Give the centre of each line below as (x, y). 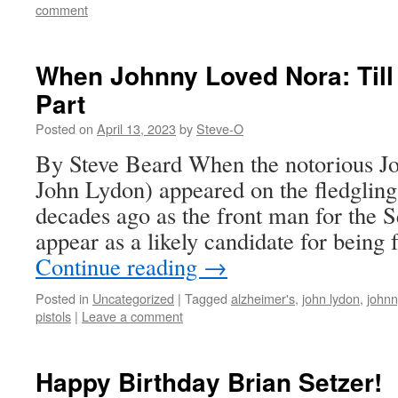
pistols (53, 316)
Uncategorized (133, 298)
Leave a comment (132, 316)
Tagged (206, 298)
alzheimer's (263, 298)
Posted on (64, 128)
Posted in (62, 298)
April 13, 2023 (136, 128)
